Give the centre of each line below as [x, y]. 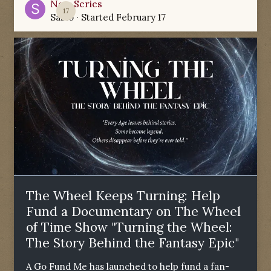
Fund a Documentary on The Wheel [133, 211]
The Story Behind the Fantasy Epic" [132, 243]
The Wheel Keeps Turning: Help [123, 195]
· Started [95, 18]
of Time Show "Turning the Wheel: [129, 227]
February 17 [141, 18]
